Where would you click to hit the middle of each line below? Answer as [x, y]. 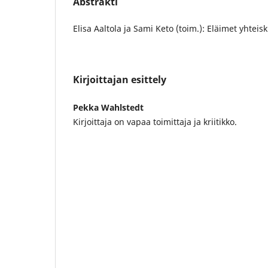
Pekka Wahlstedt [108, 107]
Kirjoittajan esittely [120, 79]
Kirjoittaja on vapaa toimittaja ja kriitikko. [155, 121]
